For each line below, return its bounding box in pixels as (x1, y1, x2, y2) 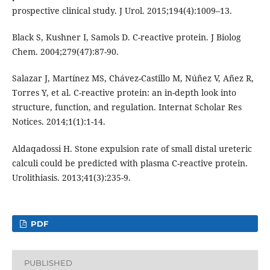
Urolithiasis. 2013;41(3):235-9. (11, 171, 131, 183)
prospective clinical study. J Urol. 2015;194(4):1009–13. (11, 5, 232, 17)
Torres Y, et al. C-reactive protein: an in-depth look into (11, 87, 236, 99)
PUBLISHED (24, 258, 72, 268)
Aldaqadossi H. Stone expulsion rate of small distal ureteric (11, 142, 252, 154)
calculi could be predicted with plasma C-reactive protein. (11, 157, 248, 169)
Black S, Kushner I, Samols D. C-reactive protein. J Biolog (11, 31, 241, 43)
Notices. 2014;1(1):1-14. (11, 116, 105, 128)
